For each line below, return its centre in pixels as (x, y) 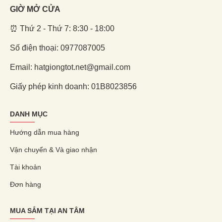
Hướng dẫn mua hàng (45, 133)
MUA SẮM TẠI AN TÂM (47, 211)
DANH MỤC (29, 114)
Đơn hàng (26, 185)
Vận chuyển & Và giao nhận (54, 150)
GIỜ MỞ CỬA (35, 9)
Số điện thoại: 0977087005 (57, 48)
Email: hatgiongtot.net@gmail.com (70, 67)
